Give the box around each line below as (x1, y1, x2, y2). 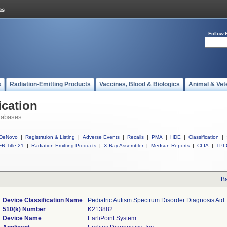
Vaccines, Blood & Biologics (99, 81, 180, 88)
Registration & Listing (25, 134, 75, 140)
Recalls (127, 134, 144, 140)
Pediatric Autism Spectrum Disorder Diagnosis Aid (88, 197, 224, 204)
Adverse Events (83, 134, 120, 140)
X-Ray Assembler (104, 143, 143, 148)
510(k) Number (3, 206, 46, 213)
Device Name (3, 215, 42, 222)
